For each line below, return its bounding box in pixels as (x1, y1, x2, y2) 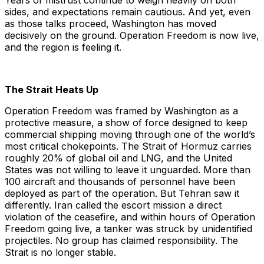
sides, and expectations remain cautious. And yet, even (5, 6, 250, 18)
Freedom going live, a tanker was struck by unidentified (5, 223, 252, 235)
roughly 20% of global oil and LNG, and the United (5, 152, 232, 164)
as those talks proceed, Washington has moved (5, 18, 216, 30)
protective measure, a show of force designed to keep (5, 117, 247, 129)
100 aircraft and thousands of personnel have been (5, 176, 235, 188)
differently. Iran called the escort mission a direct (5, 199, 222, 212)
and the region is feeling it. (5, 41, 121, 54)
